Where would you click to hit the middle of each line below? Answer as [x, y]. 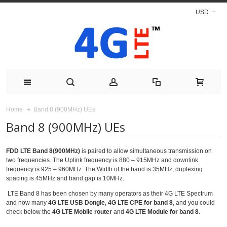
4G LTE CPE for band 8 [140, 202]
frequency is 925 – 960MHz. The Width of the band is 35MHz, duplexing [104, 169]
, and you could [194, 202]
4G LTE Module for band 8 [162, 212]
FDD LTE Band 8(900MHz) [43, 151]
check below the [29, 212]
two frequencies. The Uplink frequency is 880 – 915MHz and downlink [102, 160]
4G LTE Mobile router [82, 212]
